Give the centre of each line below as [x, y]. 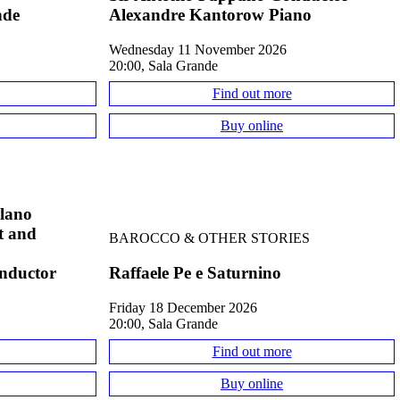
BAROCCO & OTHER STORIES [209, 238]
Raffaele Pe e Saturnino [195, 272]
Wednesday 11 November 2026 [204, 49]
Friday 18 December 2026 [187, 307]
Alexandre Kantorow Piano [210, 15]
